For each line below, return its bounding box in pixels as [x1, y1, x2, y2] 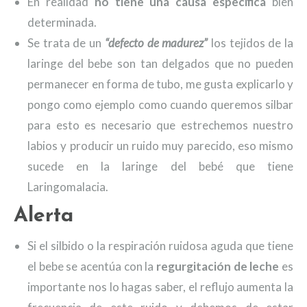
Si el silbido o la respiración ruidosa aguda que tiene [27, 238, 293, 253]
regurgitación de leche [153, 259, 280, 273]
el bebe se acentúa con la [27, 259, 154, 273]
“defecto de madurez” [104, 36, 208, 50]
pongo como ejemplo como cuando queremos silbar [27, 97, 293, 112]
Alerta [14, 206, 73, 227]
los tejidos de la [208, 36, 294, 50]
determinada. [27, 15, 97, 29]
